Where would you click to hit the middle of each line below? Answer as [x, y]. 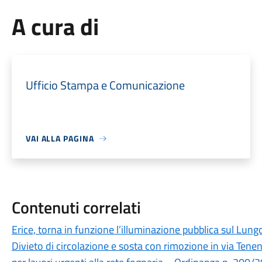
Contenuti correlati [76, 207]
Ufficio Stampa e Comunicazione [105, 85]
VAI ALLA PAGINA [60, 138]
